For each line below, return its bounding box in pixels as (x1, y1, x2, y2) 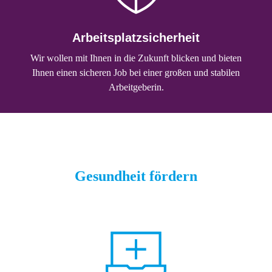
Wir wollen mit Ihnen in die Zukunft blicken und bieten (30, 53, 242, 64)
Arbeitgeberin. (108, 82, 164, 93)
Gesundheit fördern (75, 168, 197, 185)
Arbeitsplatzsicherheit (72, 31, 200, 45)
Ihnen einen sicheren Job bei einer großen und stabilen (32, 67, 240, 78)
